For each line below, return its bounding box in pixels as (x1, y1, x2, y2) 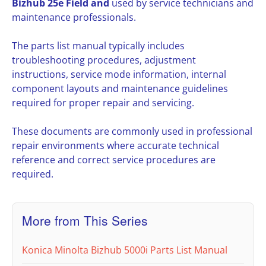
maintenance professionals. (12, 11, 136, 24)
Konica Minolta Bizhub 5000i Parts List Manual (22, 243, 227, 257)
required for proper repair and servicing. (12, 96, 194, 110)
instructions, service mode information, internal (12, 68, 226, 81)
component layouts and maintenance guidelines (12, 82, 228, 96)
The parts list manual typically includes (12, 39, 185, 53)
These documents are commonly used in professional (12, 125, 252, 138)
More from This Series (22, 211, 148, 230)
